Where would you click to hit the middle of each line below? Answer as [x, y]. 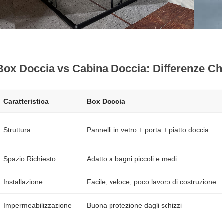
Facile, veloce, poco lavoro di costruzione [151, 182]
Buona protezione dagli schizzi [134, 205]
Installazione [23, 182]
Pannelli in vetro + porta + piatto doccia [148, 130]
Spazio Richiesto [29, 159]
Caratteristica [26, 101]
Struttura [17, 130]
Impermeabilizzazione [38, 205]
